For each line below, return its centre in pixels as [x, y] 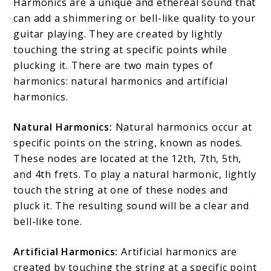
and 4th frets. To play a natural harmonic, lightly [135, 175]
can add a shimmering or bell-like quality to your [135, 18]
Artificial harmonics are [178, 252]
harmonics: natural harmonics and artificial [121, 81]
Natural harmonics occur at [182, 127]
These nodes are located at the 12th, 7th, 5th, [128, 159]
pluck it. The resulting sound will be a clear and [131, 206]
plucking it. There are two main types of [113, 66]
